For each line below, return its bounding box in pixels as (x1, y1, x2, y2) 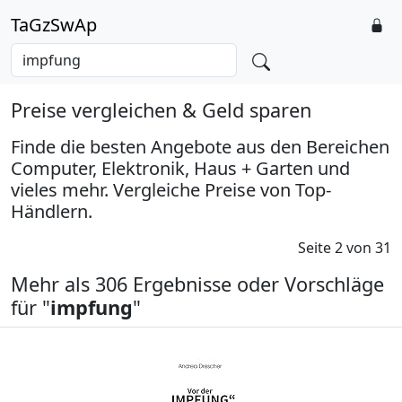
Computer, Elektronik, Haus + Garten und (11, 156, 350, 180)
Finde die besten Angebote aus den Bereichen (11, 135, 389, 159)
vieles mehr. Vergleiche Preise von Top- (11, 178, 331, 202)
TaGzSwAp (11, 13, 97, 37)
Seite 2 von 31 (298, 238, 391, 258)
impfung (50, 294, 133, 320)
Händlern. (11, 199, 92, 223)
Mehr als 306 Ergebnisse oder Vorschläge (11, 271, 384, 297)
